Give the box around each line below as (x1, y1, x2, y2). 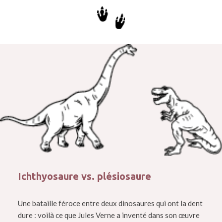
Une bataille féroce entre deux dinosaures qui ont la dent (17, 199, 203, 208)
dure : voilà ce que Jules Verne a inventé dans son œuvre (17, 211, 200, 220)
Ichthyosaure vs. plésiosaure (17, 170, 151, 182)
